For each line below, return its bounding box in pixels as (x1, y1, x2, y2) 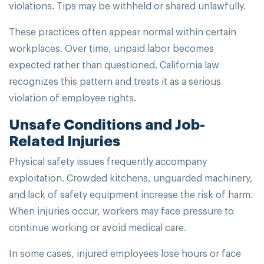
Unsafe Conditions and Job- (9, 113, 205, 134)
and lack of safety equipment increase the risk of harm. (9, 187, 253, 201)
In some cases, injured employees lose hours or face (9, 246, 241, 260)
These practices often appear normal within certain (9, 25, 236, 38)
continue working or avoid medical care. (9, 220, 186, 234)
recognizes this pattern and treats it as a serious (9, 74, 221, 88)
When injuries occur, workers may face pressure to (9, 204, 234, 217)
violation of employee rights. (9, 91, 136, 104)
